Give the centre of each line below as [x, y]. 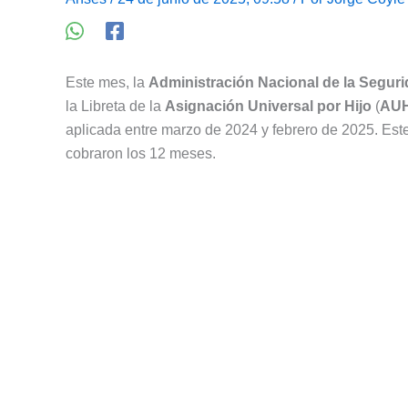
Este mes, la [107, 83]
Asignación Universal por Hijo [268, 107]
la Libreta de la [115, 107]
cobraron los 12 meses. [141, 154]
